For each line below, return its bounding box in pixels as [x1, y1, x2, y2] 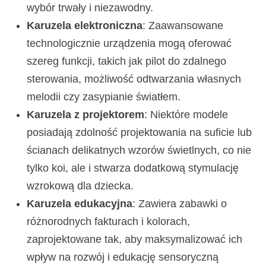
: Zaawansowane [142, 19, 224, 31]
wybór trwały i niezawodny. [27, 1, 154, 14]
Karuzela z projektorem [27, 108, 145, 121]
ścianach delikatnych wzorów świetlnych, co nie [27, 144, 252, 156]
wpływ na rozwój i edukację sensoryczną [27, 251, 219, 263]
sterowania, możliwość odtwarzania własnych [27, 72, 242, 85]
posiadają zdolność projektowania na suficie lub [27, 126, 252, 138]
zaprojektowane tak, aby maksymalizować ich [27, 233, 243, 245]
